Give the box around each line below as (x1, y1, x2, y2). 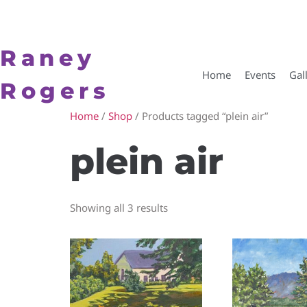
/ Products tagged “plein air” (132, 109, 268, 123)
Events (245, 68, 275, 82)
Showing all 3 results (70, 201, 168, 214)
